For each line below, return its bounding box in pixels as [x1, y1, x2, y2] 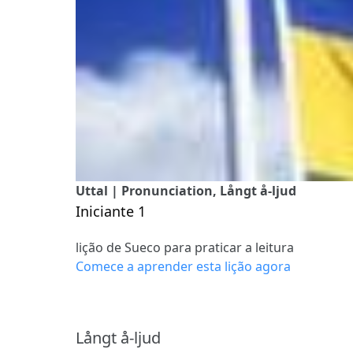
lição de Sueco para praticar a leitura [76, 238, 294, 256]
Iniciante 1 [76, 201, 146, 221]
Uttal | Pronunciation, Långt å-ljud [76, 181, 296, 199]
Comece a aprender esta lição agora [76, 257, 291, 275]
